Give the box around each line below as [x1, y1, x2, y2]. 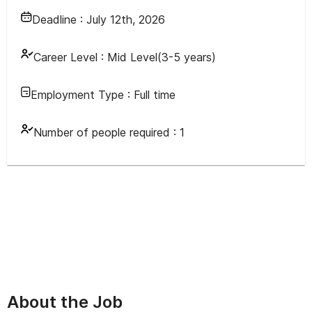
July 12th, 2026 [86, 13, 165, 26]
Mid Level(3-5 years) [107, 50, 216, 64]
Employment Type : [31, 88, 134, 102]
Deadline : [32, 13, 86, 26]
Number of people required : [33, 125, 180, 139]
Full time [134, 88, 175, 102]
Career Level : [33, 50, 104, 64]
